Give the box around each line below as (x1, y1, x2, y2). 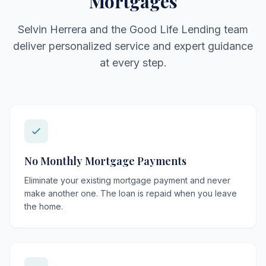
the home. (24, 201, 63, 211)
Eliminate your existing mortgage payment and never (24, 175, 230, 185)
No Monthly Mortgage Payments (24, 154, 186, 168)
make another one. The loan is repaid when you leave (24, 188, 237, 198)
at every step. (99, 56, 167, 69)
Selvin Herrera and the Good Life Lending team (18, 23, 248, 36)
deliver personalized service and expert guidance (13, 40, 253, 52)
